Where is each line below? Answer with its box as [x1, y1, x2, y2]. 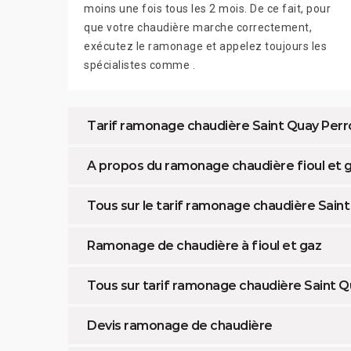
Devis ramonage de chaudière [87, 318, 273, 334]
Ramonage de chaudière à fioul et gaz [87, 238, 321, 254]
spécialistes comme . [84, 59, 195, 72]
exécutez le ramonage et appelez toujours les [84, 40, 327, 53]
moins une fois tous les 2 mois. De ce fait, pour [84, 2, 331, 16]
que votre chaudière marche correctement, [84, 21, 312, 34]
